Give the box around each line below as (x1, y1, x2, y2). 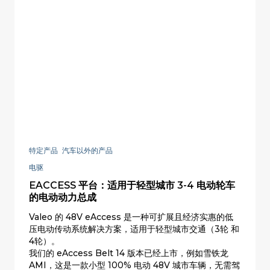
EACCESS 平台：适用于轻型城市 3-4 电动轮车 (29, 180, 235, 192)
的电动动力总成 (29, 192, 96, 204)
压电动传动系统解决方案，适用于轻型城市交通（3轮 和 (29, 224, 239, 235)
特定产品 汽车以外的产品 (29, 146, 113, 155)
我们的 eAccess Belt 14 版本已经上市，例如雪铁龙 (29, 248, 228, 259)
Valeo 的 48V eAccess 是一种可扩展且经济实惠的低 (29, 212, 233, 223)
